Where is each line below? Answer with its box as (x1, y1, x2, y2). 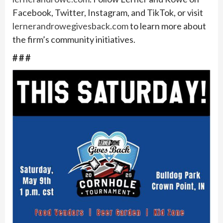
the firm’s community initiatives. (12, 33, 135, 45)
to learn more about (128, 20, 206, 31)
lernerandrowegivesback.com (12, 20, 128, 31)
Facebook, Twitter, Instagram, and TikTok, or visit (12, 6, 203, 18)
